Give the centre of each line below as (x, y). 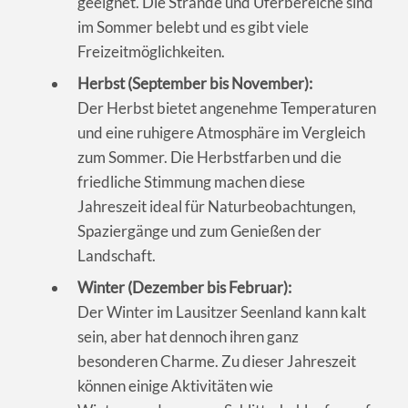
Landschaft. (117, 255)
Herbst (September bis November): (195, 83)
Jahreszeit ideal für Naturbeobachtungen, (217, 206)
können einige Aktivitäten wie (175, 385)
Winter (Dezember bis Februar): (184, 287)
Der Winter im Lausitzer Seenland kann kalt (222, 311)
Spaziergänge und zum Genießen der (199, 230)
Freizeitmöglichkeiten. (151, 51)
